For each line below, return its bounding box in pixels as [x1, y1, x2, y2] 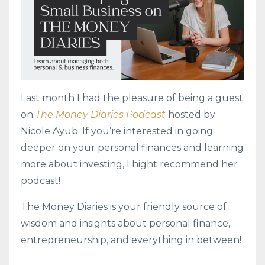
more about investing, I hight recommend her [21, 158, 238, 170]
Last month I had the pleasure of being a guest [21, 92, 243, 104]
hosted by [166, 108, 215, 120]
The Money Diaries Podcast [35, 108, 166, 120]
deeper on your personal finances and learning [21, 141, 244, 153]
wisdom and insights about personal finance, [21, 217, 230, 229]
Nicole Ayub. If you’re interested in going [21, 125, 213, 137]
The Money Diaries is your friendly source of [21, 201, 227, 212]
